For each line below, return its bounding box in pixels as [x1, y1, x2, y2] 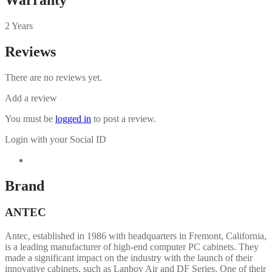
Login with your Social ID [5, 134, 106, 144]
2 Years [5, 20, 33, 31]
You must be [5, 113, 55, 124]
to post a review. [91, 113, 156, 124]
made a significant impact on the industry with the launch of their [5, 253, 253, 263]
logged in [55, 113, 91, 124]
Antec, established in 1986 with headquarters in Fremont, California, [5, 231, 267, 242]
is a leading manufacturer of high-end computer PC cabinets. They [5, 242, 259, 253]
